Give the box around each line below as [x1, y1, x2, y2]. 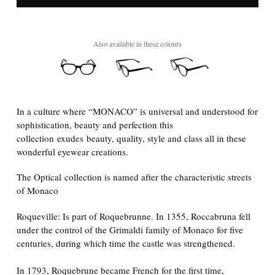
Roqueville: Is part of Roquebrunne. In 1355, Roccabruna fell [17, 209, 250, 222]
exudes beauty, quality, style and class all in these [54, 131, 246, 144]
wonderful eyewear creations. [17, 145, 128, 158]
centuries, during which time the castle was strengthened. [17, 236, 235, 249]
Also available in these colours [93, 38, 182, 48]
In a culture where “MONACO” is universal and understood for [17, 104, 258, 117]
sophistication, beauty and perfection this [17, 118, 173, 131]
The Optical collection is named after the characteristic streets [17, 171, 252, 184]
